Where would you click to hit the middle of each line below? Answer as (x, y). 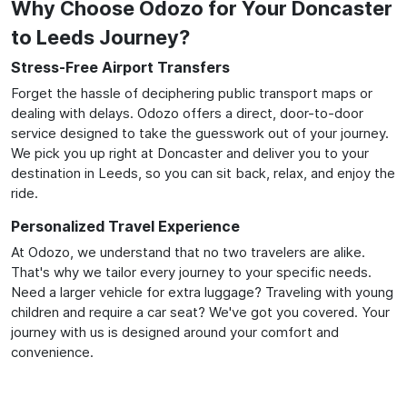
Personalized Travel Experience (125, 226)
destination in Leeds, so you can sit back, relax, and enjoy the (203, 173)
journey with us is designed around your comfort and (175, 332)
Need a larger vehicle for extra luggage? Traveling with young (202, 292)
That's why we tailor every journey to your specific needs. (191, 272)
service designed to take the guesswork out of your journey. (200, 133)
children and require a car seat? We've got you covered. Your (200, 312)
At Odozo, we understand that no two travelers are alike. (188, 252)
